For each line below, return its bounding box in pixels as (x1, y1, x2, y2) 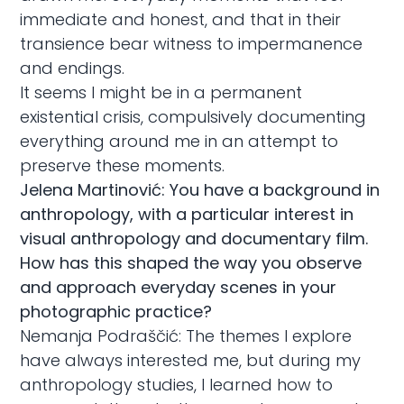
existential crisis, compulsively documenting (20, 105, 367, 128)
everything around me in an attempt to (20, 129, 339, 152)
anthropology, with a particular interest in (20, 202, 354, 225)
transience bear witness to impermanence (20, 32, 363, 55)
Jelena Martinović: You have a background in (20, 178, 381, 201)
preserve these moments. (20, 153, 225, 177)
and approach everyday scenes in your (20, 275, 337, 298)
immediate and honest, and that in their (20, 7, 342, 31)
